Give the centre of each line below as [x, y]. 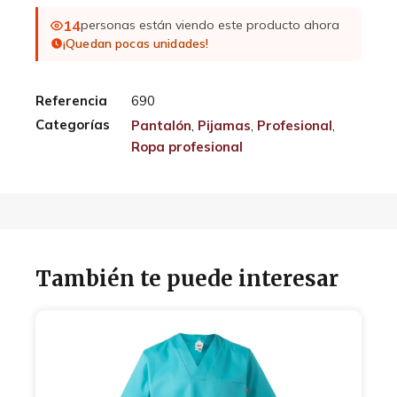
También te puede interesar [187, 278]
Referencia [71, 100]
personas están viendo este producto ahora [210, 25]
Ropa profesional [187, 146]
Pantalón [161, 125]
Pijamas [224, 125]
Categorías [73, 124]
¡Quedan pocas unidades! [136, 43]
